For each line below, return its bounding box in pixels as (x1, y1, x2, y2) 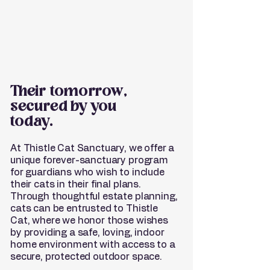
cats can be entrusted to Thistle (10, 204, 158, 213)
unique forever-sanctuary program (10, 155, 168, 165)
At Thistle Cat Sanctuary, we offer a (10, 143, 175, 153)
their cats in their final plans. (10, 180, 141, 189)
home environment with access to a (10, 240, 175, 250)
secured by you (10, 98, 117, 117)
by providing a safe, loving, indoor (10, 228, 165, 237)
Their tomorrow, (10, 83, 128, 102)
